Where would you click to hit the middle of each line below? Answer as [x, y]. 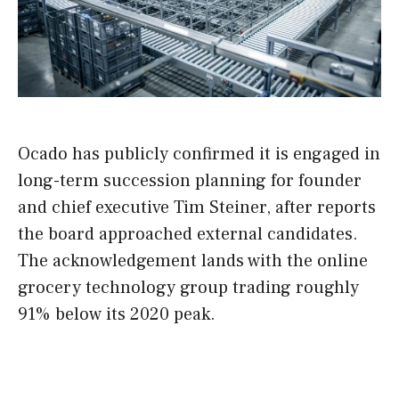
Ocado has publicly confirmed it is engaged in [199, 155]
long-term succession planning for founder [190, 181]
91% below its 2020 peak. [117, 315]
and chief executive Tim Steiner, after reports [197, 208]
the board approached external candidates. [188, 235]
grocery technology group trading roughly [188, 288]
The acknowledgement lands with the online [193, 261]
